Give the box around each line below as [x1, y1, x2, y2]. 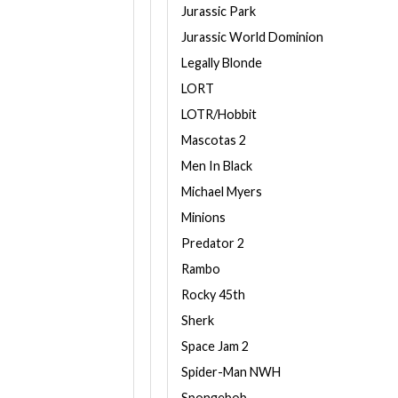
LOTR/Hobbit [181, 107, 257, 122]
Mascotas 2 [181, 132, 246, 147]
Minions [181, 210, 226, 225]
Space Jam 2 [181, 338, 249, 354]
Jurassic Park [181, 4, 256, 19]
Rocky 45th [181, 287, 245, 302]
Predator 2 [181, 235, 244, 251]
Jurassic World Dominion [181, 29, 323, 44]
